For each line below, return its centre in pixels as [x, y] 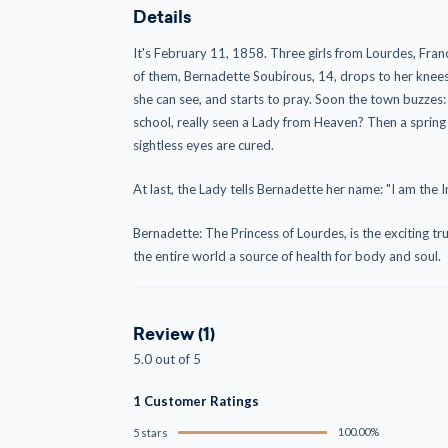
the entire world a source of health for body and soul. [286, 256]
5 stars [150, 432]
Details [162, 18]
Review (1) [173, 335]
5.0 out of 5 [166, 359]
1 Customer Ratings [195, 401]
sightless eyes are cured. [203, 145]
